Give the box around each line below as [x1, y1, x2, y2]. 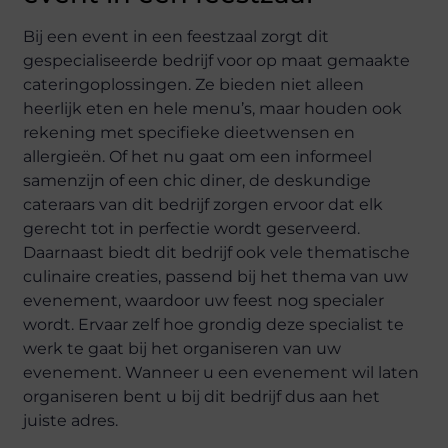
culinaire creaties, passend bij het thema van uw [23, 267, 409, 286]
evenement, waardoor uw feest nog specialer [23, 291, 385, 310]
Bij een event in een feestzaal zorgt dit [23, 27, 330, 46]
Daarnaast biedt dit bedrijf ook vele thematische [23, 243, 411, 262]
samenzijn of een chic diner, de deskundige [23, 171, 372, 190]
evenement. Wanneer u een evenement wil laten [23, 363, 420, 382]
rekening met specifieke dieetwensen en [23, 123, 356, 142]
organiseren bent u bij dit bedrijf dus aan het [23, 387, 381, 406]
